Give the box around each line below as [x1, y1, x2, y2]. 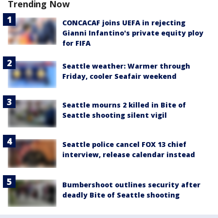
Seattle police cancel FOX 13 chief [62, 139, 186, 149]
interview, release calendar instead [62, 149, 195, 159]
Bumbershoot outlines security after [62, 180, 200, 190]
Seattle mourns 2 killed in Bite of [62, 100, 186, 110]
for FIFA [62, 38, 91, 48]
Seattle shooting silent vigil [62, 110, 167, 120]
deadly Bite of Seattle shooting [62, 190, 180, 200]
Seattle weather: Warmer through [62, 61, 190, 71]
